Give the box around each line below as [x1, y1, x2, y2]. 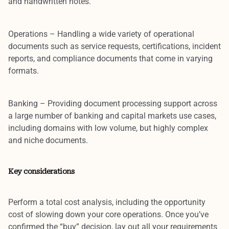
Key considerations [8, 167, 75, 175]
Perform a [8, 197, 46, 207]
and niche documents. [8, 135, 88, 145]
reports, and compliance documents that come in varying [8, 53, 213, 63]
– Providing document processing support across [40, 98, 217, 108]
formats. [8, 65, 39, 76]
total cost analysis [46, 197, 112, 207]
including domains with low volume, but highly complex [8, 123, 208, 133]
